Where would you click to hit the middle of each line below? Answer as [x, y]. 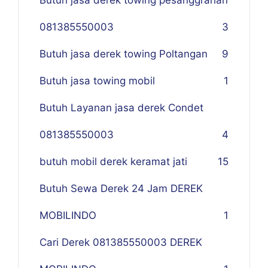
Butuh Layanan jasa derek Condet [121, 108]
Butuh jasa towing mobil [97, 81]
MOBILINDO [68, 216]
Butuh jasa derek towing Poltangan [124, 54]
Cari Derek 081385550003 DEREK [121, 243]
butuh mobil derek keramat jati [113, 162]
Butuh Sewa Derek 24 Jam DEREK [121, 189]
